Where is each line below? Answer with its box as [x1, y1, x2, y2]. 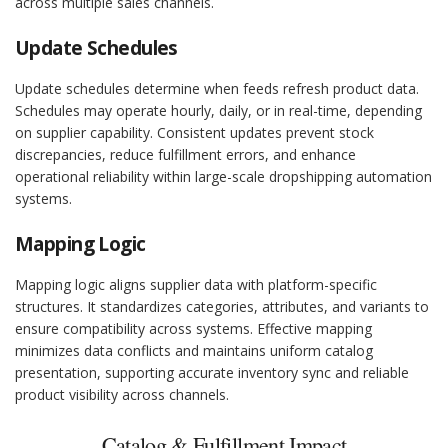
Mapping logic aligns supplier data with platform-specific [15, 275, 377, 295]
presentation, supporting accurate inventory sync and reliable [15, 363, 409, 383]
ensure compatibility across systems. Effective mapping [15, 319, 372, 339]
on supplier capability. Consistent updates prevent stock [15, 123, 374, 143]
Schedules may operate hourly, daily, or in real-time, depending [15, 101, 422, 121]
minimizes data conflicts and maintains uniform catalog [15, 341, 373, 361]
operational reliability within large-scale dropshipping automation [15, 167, 432, 187]
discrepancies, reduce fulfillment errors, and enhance [15, 145, 356, 165]
